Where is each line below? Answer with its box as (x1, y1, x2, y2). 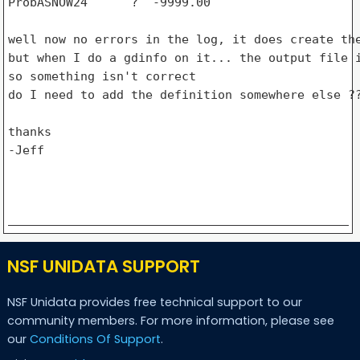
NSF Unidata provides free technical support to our (6, 294, 302, 311)
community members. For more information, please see (6, 313, 334, 329)
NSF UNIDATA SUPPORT (6, 253, 200, 279)
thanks (7, 124, 51, 139)
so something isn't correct (7, 68, 196, 84)
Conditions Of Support (29, 331, 161, 348)
